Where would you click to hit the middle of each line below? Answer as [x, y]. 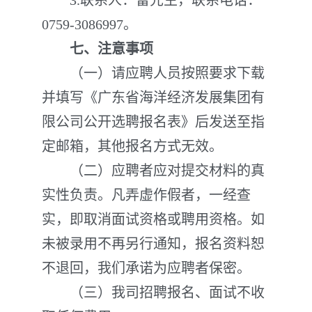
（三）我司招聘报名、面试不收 [153, 292]
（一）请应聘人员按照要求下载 [153, 73]
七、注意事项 [111, 49]
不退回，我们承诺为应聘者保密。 [146, 268]
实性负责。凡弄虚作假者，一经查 [146, 195]
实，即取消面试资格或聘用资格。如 [153, 219]
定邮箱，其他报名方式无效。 [132, 146]
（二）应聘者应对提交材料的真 [153, 171]
